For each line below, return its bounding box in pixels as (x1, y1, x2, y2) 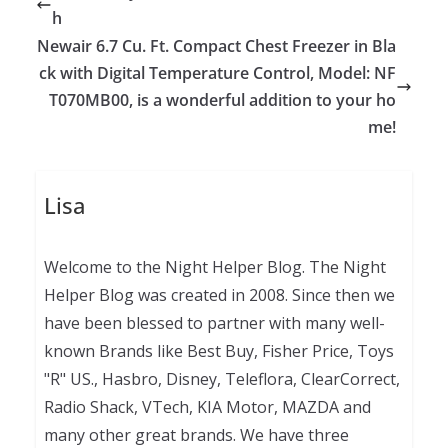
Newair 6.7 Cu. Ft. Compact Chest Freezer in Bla (37, 34, 396, 57)
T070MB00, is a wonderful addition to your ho (49, 88, 396, 111)
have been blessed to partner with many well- (43, 312, 385, 335)
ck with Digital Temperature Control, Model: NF (39, 61, 396, 84)
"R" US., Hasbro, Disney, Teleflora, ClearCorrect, (43, 368, 400, 391)
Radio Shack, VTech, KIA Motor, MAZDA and (43, 396, 371, 419)
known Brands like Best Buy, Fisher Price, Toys (43, 340, 394, 363)
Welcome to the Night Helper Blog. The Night (43, 256, 386, 279)
